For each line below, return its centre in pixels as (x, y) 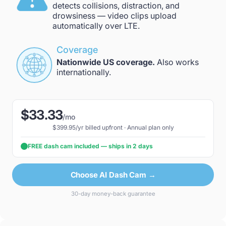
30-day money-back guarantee (113, 194)
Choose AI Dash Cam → (113, 175)
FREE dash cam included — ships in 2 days (90, 146)
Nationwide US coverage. (106, 62)
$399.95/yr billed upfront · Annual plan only (113, 127)
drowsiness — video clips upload (115, 16)
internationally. (84, 72)
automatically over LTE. (96, 26)
